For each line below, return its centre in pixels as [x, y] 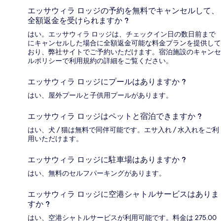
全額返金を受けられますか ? [78, 21]
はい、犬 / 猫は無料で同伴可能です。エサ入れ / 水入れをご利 [123, 130]
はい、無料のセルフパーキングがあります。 [97, 173]
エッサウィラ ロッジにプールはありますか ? [107, 82]
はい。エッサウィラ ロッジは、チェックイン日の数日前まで [122, 34]
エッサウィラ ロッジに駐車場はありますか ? [107, 160]
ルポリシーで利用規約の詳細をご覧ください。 [100, 61]
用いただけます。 [55, 139]
